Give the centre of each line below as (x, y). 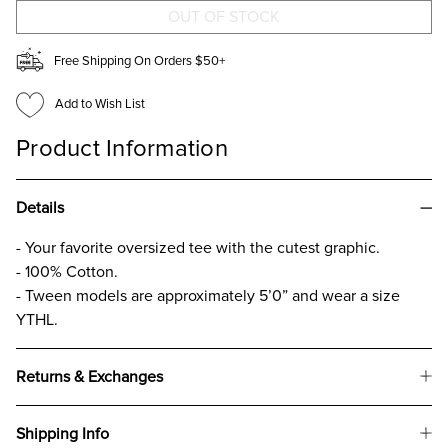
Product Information (122, 148)
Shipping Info (62, 433)
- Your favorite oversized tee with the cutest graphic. (198, 247)
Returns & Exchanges (89, 376)
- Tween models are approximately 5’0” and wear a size (208, 295)
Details (40, 207)
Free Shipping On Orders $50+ (139, 60)
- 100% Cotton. (67, 271)
